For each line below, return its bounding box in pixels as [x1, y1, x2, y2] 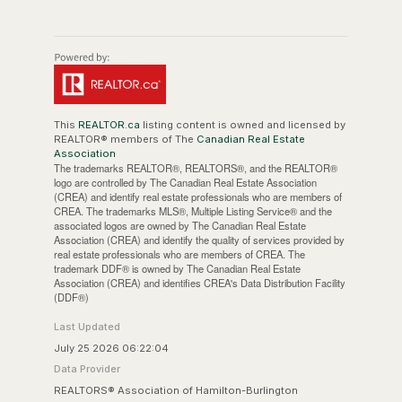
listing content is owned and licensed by [139, 118, 345, 131]
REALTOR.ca [77, 118, 140, 131]
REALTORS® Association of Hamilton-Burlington [53, 383, 298, 397]
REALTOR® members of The [53, 132, 197, 145]
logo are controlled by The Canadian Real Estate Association [53, 174, 317, 189]
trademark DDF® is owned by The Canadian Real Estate [53, 260, 301, 275]
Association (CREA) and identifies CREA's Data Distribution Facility [53, 275, 345, 290]
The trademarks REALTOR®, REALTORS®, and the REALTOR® [53, 160, 337, 175]
